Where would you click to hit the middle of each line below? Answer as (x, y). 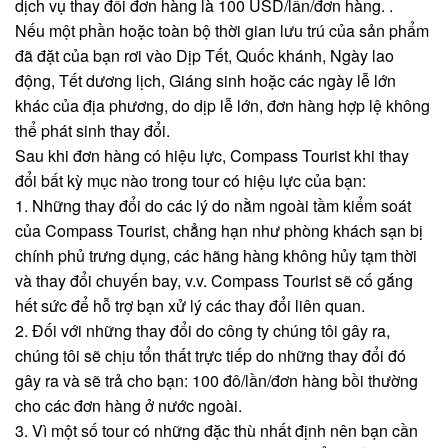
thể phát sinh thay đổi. (92, 130)
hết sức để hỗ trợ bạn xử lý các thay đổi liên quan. (190, 305)
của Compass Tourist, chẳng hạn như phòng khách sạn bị (219, 230)
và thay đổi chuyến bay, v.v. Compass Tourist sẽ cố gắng (214, 280)
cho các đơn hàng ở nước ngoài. (128, 405)
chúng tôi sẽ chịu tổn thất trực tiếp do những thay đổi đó (210, 355)
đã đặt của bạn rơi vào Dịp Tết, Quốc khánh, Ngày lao (204, 55)
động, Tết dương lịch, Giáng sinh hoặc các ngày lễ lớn (205, 80)
